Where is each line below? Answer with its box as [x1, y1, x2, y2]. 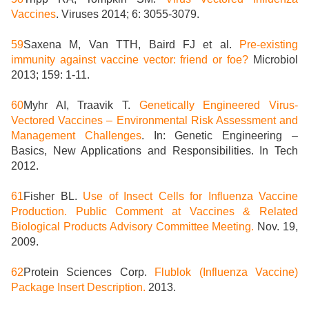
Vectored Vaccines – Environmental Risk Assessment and [11, 114, 298, 127]
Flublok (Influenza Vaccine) [154, 266, 299, 279]
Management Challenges [11, 130, 141, 142]
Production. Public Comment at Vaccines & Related [11, 206, 298, 218]
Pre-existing [239, 39, 298, 51]
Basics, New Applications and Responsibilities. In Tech [11, 145, 298, 157]
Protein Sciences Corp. [23, 266, 155, 279]
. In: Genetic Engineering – [141, 130, 299, 142]
